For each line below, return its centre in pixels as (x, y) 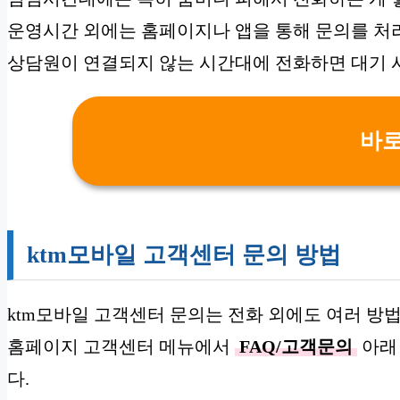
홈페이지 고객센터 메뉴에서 (121, 346)
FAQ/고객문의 (296, 346)
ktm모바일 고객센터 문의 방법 (184, 254)
